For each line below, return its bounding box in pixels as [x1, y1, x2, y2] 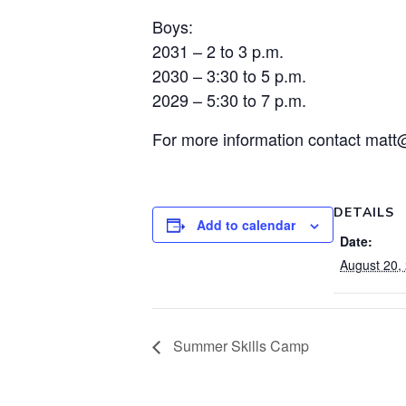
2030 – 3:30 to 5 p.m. [152, 63, 306, 87]
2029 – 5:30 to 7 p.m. [152, 87, 306, 111]
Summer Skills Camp [169, 334, 309, 356]
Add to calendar [197, 215, 295, 234]
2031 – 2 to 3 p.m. [152, 38, 284, 63]
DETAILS [333, 203, 394, 221]
